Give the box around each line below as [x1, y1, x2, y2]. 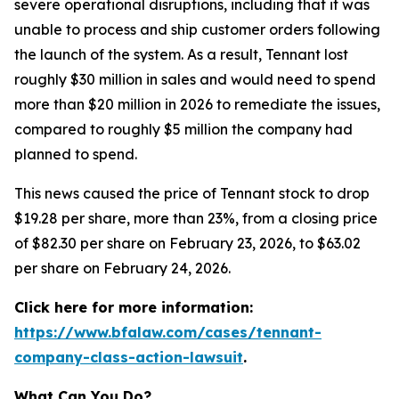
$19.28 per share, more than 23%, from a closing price [14, 209, 378, 227]
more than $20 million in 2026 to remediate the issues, [14, 95, 380, 113]
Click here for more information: [14, 298, 253, 316]
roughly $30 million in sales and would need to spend [14, 70, 376, 88]
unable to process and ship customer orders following [14, 20, 380, 38]
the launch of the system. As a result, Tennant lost [14, 45, 348, 63]
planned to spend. [14, 145, 137, 163]
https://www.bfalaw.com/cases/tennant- [14, 323, 322, 341]
